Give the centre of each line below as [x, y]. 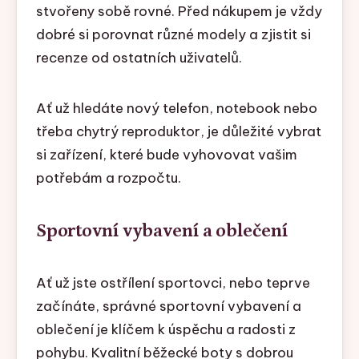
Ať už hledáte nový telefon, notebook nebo [176, 109]
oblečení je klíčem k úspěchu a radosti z [165, 330]
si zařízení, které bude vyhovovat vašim [166, 155]
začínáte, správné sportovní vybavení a [168, 307]
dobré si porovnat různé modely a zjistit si [173, 35]
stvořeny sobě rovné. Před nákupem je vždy [179, 12]
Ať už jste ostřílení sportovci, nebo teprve [173, 283]
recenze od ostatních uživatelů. [139, 58]
